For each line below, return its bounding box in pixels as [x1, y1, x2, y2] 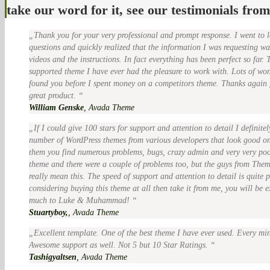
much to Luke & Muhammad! [29, 195, 132, 205]
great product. [29, 90, 78, 100]
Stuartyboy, [29, 207, 68, 217]
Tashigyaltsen [29, 252, 77, 262]
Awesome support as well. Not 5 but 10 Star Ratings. [29, 240, 210, 250]
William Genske [29, 102, 84, 112]
